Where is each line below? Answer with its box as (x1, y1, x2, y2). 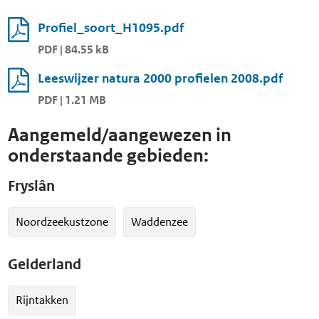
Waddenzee (131, 214, 188, 229)
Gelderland (8, 255, 81, 273)
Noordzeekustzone (16, 214, 108, 229)
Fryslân (8, 177, 55, 195)
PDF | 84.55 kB (38, 42, 109, 58)
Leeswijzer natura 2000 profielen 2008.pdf (38, 70, 283, 87)
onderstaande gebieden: (8, 144, 209, 167)
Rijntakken (16, 292, 68, 308)
